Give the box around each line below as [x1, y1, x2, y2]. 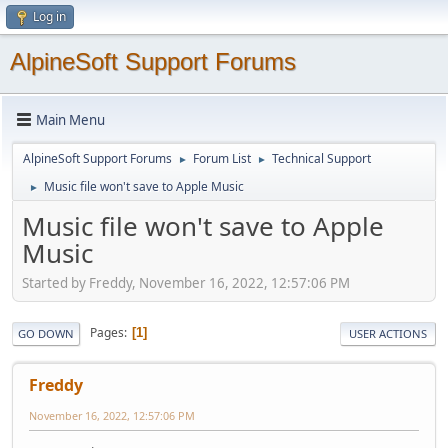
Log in [33, 8, 66, 25]
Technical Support [272, 150, 371, 167]
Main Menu [36, 110, 105, 129]
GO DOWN [18, 325, 74, 341]
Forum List [193, 150, 251, 167]
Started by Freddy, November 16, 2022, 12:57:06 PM [22, 273, 350, 292]
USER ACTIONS [349, 325, 427, 341]
